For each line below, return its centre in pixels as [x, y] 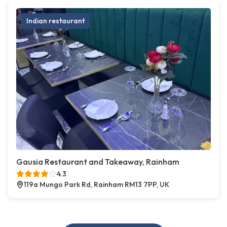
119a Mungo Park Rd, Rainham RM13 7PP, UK [97, 185]
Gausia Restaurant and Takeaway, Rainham [98, 162]
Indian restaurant [55, 21]
